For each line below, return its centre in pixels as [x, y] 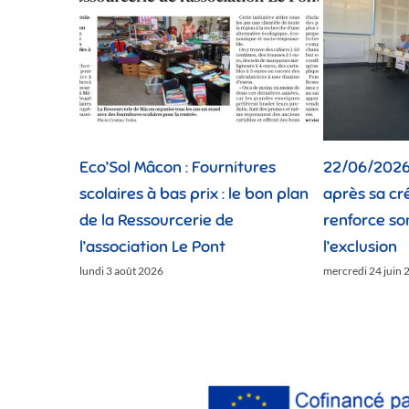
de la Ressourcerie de [157, 220]
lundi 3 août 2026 [121, 270]
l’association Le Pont [152, 246]
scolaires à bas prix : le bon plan [194, 193]
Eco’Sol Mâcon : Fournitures [178, 167]
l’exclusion [360, 246]
